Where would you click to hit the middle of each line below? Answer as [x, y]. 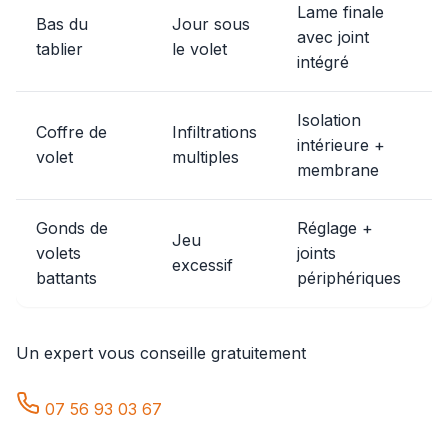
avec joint [333, 37]
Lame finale [340, 12]
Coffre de [71, 132]
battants [66, 278]
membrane [338, 170]
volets [58, 253]
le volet [199, 49]
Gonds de [72, 228]
